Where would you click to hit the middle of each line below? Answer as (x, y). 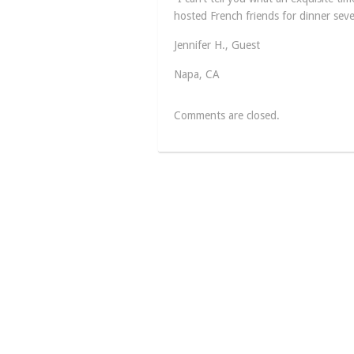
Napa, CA (196, 74)
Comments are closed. (226, 115)
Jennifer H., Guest (217, 45)
